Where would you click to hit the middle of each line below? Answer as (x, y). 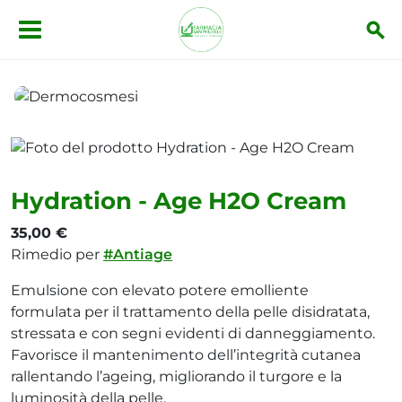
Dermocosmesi (68, 117)
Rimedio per (57, 254)
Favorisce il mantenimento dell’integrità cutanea (186, 354)
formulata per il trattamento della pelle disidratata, (190, 311)
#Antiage (138, 254)
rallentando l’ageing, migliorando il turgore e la (176, 376)
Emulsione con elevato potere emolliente (160, 290)
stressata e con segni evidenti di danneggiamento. (193, 333)
